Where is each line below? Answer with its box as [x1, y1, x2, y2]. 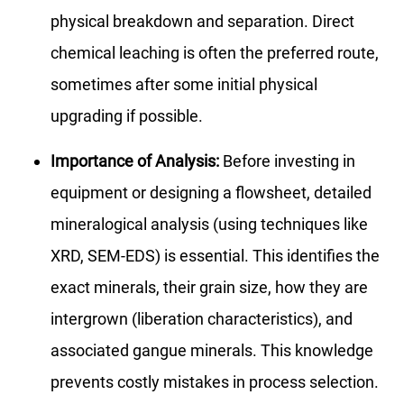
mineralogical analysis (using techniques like [50, 214, 368, 234]
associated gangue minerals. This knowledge [50, 340, 373, 360]
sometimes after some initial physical [50, 74, 317, 94]
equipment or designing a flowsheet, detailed [50, 182, 372, 202]
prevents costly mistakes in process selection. [50, 372, 379, 391]
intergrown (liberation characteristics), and [50, 308, 353, 328]
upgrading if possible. [50, 106, 203, 125]
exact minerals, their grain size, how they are [50, 277, 368, 297]
